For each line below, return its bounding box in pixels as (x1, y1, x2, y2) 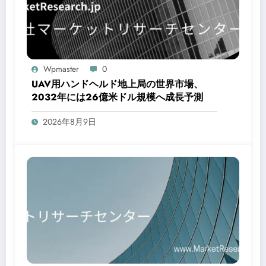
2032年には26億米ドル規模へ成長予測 (31, 90, 203, 104)
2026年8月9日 (43, 116, 96, 128)
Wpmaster (43, 63, 79, 75)
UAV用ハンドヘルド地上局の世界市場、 (31, 77, 203, 91)
